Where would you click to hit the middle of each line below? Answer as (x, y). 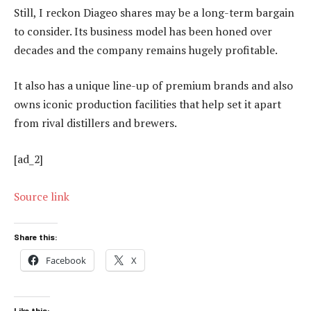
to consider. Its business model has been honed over (143, 31)
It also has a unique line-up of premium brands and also (153, 86)
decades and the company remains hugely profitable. (146, 50)
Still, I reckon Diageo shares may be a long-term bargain (154, 12)
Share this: (36, 237)
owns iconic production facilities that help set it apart (148, 104)
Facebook (66, 261)
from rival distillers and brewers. (95, 123)
